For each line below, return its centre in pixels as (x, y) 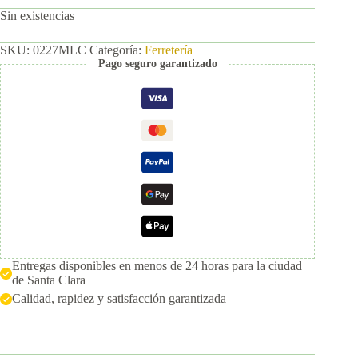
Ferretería (169, 50)
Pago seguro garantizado (157, 64)
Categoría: (117, 50)
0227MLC (60, 50)
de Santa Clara (49, 280)
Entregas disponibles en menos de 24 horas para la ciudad (157, 266)
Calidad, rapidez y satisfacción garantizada (119, 299)
